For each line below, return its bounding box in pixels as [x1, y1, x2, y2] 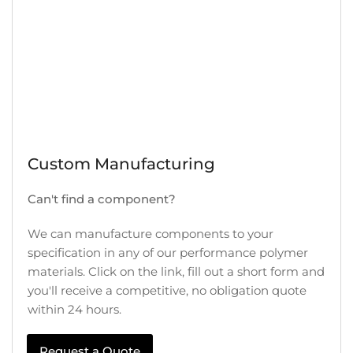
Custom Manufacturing [28, 154, 215, 174]
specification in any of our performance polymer [28, 245, 308, 261]
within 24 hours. [28, 302, 121, 318]
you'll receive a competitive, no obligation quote [28, 283, 307, 299]
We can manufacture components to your [28, 226, 273, 242]
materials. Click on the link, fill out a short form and [28, 264, 325, 280]
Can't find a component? [28, 191, 176, 207]
